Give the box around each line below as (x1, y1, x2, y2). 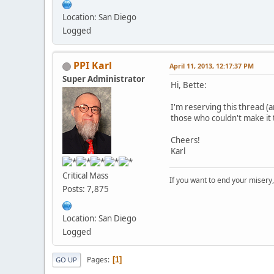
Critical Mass (62, 170, 108, 182)
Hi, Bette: (171, 80, 207, 91)
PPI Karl (73, 59, 112, 73)
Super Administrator (62, 73, 145, 85)
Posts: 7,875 (62, 183, 109, 195)
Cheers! (171, 135, 200, 146)
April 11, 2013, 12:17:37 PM (169, 61, 254, 71)
